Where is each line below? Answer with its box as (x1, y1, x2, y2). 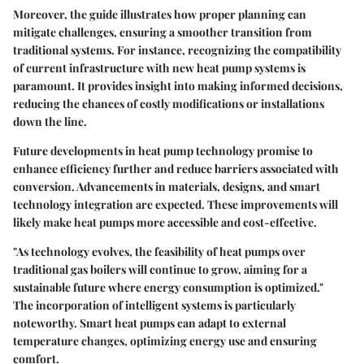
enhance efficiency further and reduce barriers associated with (13, 161, 339, 177)
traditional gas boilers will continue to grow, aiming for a (13, 262, 307, 278)
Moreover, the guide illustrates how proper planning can (13, 6, 306, 23)
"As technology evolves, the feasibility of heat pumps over (13, 244, 305, 260)
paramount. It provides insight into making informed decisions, (13, 78, 343, 94)
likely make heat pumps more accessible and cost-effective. (13, 214, 317, 231)
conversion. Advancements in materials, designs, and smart (13, 179, 320, 195)
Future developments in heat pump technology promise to (13, 143, 313, 159)
